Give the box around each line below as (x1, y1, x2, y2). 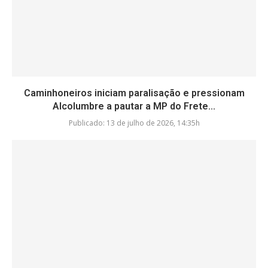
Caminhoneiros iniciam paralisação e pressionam (23, 87, 245, 99)
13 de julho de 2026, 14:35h (104, 118, 200, 129)
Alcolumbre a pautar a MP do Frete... (53, 100, 215, 112)
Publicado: (68, 118, 105, 129)
